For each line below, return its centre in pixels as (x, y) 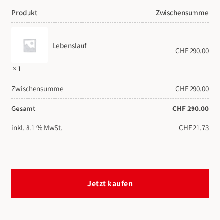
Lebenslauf (70, 45)
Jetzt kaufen (110, 184)
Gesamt (23, 108)
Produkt (24, 12)
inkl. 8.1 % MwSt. (37, 127)
